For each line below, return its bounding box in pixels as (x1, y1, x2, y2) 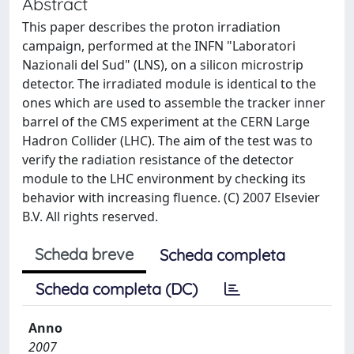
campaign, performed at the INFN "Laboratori (22, 37, 296, 55)
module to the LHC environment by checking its (22, 170, 306, 187)
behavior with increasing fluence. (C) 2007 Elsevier (22, 189, 320, 206)
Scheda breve (35, 244, 134, 264)
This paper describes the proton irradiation (22, 18, 281, 36)
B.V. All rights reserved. (22, 208, 158, 225)
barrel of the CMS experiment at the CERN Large (22, 113, 310, 130)
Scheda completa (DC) (36, 279, 198, 299)
